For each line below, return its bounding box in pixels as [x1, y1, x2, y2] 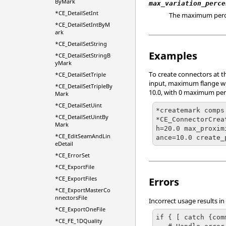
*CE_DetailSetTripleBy [54, 82, 112, 90]
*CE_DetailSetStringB [54, 51, 110, 59]
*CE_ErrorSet [54, 151, 90, 159]
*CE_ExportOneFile [54, 205, 105, 213]
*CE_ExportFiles [54, 175, 97, 182]
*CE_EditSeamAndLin [54, 132, 110, 140]
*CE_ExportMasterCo [54, 186, 110, 194]
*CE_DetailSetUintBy [54, 113, 108, 121]
